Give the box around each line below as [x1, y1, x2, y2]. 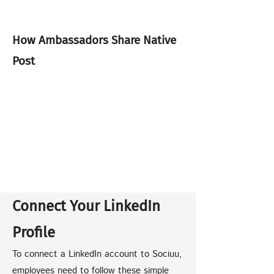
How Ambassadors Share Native [12, 33, 176, 47]
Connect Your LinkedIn [12, 198, 160, 215]
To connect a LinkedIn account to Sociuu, [12, 248, 182, 261]
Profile [12, 224, 55, 241]
